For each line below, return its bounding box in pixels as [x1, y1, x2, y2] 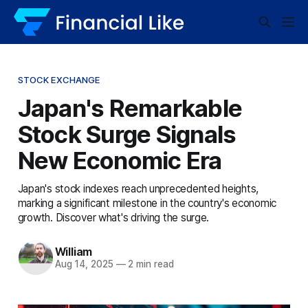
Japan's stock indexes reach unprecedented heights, [17, 181, 259, 195]
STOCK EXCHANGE [17, 74, 100, 85]
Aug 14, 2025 [54, 258, 113, 270]
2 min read [125, 258, 174, 270]
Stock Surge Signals [17, 119, 236, 148]
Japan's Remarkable [17, 93, 243, 122]
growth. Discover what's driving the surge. [17, 210, 210, 224]
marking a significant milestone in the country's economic [17, 196, 277, 210]
